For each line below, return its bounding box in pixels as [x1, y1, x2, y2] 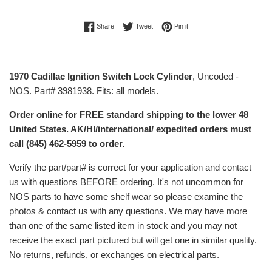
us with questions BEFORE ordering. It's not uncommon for [9, 176, 243, 187]
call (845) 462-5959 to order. [9, 138, 127, 149]
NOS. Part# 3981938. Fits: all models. [9, 85, 158, 96]
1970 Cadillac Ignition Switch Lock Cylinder [9, 70, 192, 81]
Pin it [174, 22, 188, 30]
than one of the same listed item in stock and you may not [9, 220, 237, 231]
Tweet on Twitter [152, 21, 200, 29]
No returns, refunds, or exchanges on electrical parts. [9, 249, 219, 260]
